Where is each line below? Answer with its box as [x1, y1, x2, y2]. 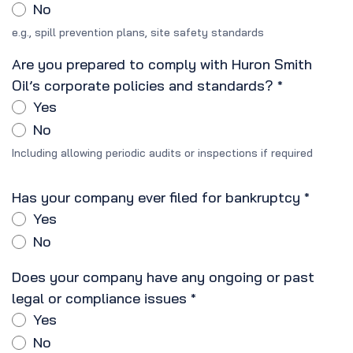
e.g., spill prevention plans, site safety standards [12, 25, 264, 40]
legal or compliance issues [12, 289, 187, 308]
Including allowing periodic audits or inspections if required [12, 146, 313, 161]
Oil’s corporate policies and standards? [12, 76, 273, 95]
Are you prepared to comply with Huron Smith [12, 55, 312, 74]
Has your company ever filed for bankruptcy [12, 188, 300, 207]
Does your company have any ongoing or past [12, 268, 314, 287]
